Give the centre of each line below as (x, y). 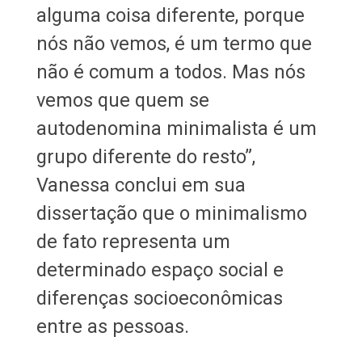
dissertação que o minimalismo (171, 213)
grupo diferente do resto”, (145, 156)
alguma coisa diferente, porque (170, 15)
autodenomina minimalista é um (176, 128)
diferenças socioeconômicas (159, 298)
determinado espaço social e (160, 269)
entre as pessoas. (112, 326)
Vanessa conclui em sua (141, 185)
